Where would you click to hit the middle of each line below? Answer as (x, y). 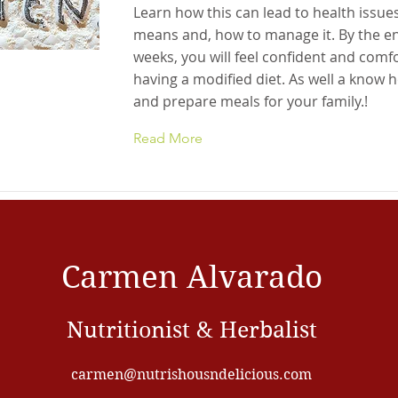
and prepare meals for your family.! (251, 101)
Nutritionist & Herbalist (191, 330)
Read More (168, 138)
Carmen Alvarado (191, 277)
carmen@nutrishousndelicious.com (191, 374)
